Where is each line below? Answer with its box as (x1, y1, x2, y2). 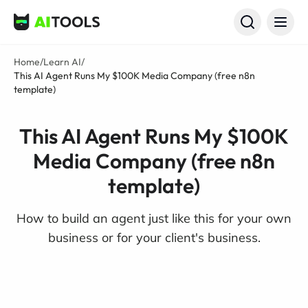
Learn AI (43, 56, 81, 68)
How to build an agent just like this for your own (16, 210, 291, 226)
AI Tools (13, 22, 51, 36)
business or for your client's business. (47, 230, 261, 245)
